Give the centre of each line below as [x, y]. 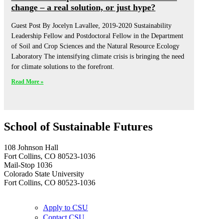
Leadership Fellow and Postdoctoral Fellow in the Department [97, 36]
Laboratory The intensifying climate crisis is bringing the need [98, 57]
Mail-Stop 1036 [28, 165]
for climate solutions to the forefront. [63, 67]
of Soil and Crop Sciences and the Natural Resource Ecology [95, 46]
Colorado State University [44, 174]
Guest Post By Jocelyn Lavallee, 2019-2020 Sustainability [91, 26]
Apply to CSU [66, 208]
